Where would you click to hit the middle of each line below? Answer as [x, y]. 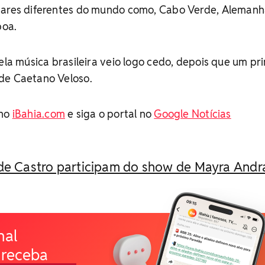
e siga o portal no [109, 114]
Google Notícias [193, 114]
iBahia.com [38, 114]
